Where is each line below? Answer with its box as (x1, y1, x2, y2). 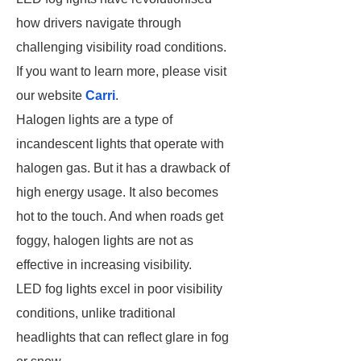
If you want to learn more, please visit (16, 64, 226, 78)
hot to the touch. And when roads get (16, 210, 223, 223)
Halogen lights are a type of (16, 113, 172, 127)
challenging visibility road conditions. (16, 40, 230, 54)
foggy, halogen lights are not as (16, 234, 193, 247)
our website (16, 89, 85, 102)
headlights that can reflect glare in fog (16, 330, 229, 344)
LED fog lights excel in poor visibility (16, 282, 222, 296)
